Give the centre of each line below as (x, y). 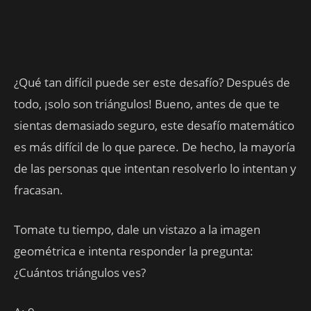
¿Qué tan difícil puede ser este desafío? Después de (152, 82)
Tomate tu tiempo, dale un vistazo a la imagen (137, 229)
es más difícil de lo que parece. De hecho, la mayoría (154, 147)
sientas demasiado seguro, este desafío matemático (154, 125)
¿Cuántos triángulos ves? (80, 272)
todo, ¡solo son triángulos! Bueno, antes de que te (147, 104)
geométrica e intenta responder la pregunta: (134, 251)
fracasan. (39, 190)
